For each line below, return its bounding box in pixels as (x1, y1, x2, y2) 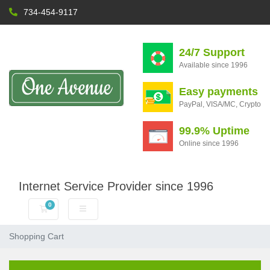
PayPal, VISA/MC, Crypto (179, 100, 261, 108)
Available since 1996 (179, 61, 248, 69)
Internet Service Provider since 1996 (19, 180, 213, 193)
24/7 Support (179, 46, 245, 58)
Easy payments (179, 86, 258, 98)
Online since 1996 (179, 139, 239, 148)
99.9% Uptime (179, 125, 250, 137)
